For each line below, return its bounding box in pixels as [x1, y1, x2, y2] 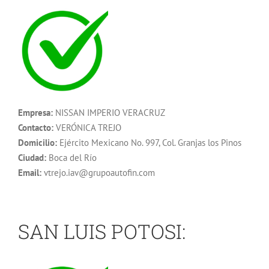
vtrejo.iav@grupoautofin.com [41, 166, 155, 178]
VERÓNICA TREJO [53, 121, 121, 133]
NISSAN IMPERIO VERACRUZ [53, 106, 165, 118]
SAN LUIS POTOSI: [18, 217, 186, 244]
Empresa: [18, 106, 53, 118]
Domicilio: [18, 136, 57, 148]
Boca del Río [46, 151, 97, 163]
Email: [18, 166, 41, 178]
